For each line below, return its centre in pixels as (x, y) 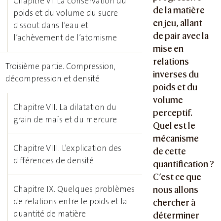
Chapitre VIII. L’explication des (68, 148)
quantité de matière (50, 214)
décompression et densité (53, 78)
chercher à (174, 202)
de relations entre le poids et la (71, 201)
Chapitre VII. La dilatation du (65, 107)
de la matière (179, 10)
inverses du (176, 74)
